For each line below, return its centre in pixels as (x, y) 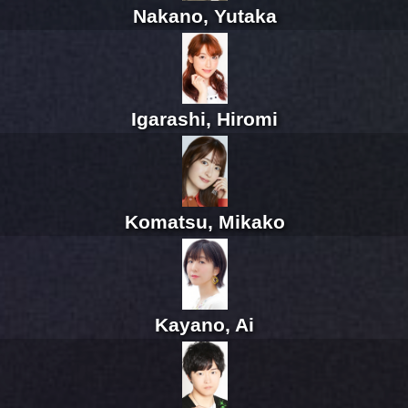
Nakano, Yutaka (204, 16)
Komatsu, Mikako (204, 222)
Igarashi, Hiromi (204, 119)
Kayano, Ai (204, 325)
